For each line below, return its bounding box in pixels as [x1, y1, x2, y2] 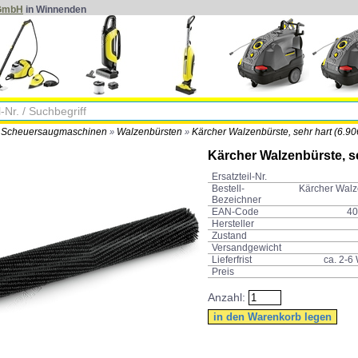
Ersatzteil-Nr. [212, 171, 267, 183]
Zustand [212, 230, 247, 242]
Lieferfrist [212, 254, 252, 266]
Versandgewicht [212, 242, 281, 254]
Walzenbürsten [117, 126, 182, 137]
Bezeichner [212, 194, 261, 206]
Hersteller [212, 218, 254, 230]
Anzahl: [208, 292, 249, 304]
